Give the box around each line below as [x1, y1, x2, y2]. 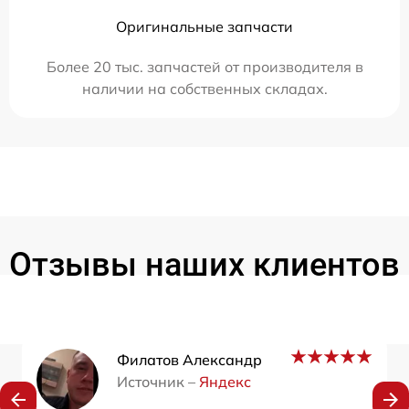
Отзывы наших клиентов [9, 246, 400, 285]
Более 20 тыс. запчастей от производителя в [46, 58, 363, 77]
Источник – [117, 372, 199, 392]
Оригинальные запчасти [116, 17, 293, 37]
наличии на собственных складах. [81, 79, 328, 99]
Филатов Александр [117, 351, 262, 370]
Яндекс [199, 372, 251, 392]
